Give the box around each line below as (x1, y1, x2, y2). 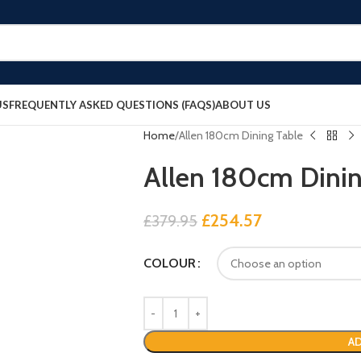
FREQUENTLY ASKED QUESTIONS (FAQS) (9, 98, 215, 111)
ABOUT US (215, 98, 271, 111)
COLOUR (143, 255, 196, 271)
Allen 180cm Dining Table (178, 128, 303, 143)
